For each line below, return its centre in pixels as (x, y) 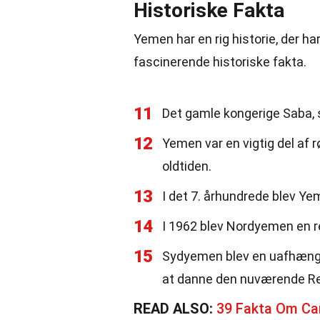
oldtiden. (187, 166)
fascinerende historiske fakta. (220, 62)
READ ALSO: (175, 309)
